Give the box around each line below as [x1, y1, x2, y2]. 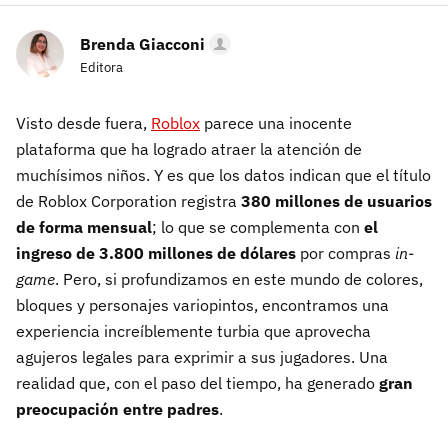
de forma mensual [16, 217, 152, 237]
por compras [300, 243, 395, 263]
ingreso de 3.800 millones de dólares [16, 243, 300, 263]
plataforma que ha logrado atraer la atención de [16, 139, 362, 159]
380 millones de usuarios [241, 191, 432, 211]
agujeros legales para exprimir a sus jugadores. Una [16, 347, 388, 367]
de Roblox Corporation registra [16, 191, 241, 211]
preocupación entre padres [16, 399, 219, 419]
